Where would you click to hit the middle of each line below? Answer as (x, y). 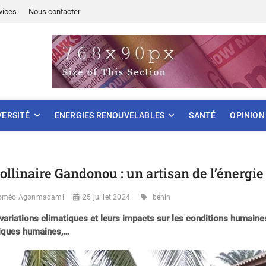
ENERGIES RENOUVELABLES (110, 115)
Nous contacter (55, 12)
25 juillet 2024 (106, 197)
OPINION (247, 115)
